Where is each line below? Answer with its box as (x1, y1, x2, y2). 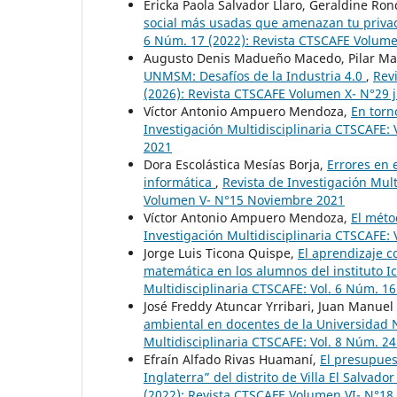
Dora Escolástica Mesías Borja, (144, 156, 327, 174)
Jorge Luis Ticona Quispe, (144, 245, 298, 262)
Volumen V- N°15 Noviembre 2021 (144, 191, 345, 209)
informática (144, 174, 215, 191)
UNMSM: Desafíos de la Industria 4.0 (144, 67, 366, 85)
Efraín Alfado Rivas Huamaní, (144, 351, 320, 369)
